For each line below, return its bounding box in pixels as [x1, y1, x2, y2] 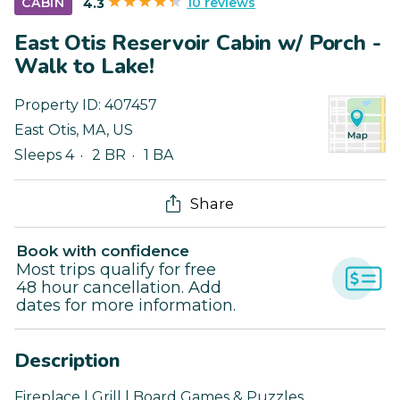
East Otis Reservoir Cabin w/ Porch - [14, 29, 381, 58]
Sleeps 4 [14, 146, 74, 164]
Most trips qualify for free [16, 260, 216, 280]
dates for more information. [16, 296, 236, 316]
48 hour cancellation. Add [16, 278, 221, 298]
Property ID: [14, 96, 104, 114]
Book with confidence [16, 242, 189, 261]
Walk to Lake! [14, 52, 155, 81]
